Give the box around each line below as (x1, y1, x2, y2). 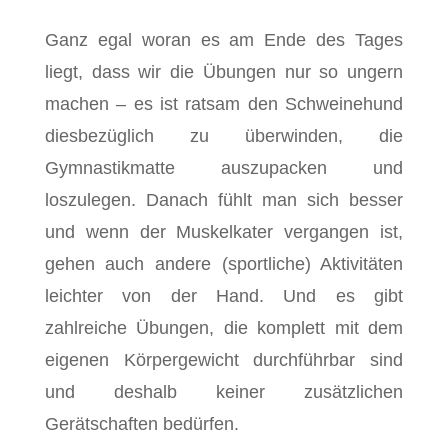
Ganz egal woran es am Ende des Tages (44, 30, 404, 50)
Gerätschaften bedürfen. (44, 414, 239, 434)
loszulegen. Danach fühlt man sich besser (44, 190, 404, 210)
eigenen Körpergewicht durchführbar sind (44, 350, 404, 370)
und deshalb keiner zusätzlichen (44, 382, 404, 402)
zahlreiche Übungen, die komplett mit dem (44, 318, 404, 338)
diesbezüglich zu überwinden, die (44, 126, 404, 146)
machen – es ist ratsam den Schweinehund (44, 94, 404, 114)
